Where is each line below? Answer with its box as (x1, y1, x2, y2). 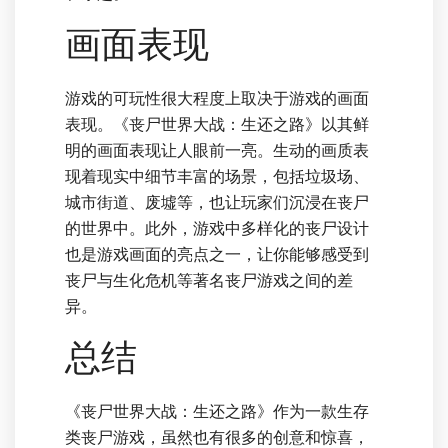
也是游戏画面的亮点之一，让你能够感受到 (65, 244, 369, 265)
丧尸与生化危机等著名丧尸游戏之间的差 (65, 270, 353, 291)
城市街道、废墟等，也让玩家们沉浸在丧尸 (65, 192, 369, 213)
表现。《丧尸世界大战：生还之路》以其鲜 (65, 114, 369, 135)
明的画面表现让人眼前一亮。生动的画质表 (65, 140, 369, 161)
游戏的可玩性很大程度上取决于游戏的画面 (65, 88, 369, 109)
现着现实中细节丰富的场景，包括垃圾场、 (65, 166, 369, 187)
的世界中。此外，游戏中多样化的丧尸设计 (65, 218, 369, 239)
